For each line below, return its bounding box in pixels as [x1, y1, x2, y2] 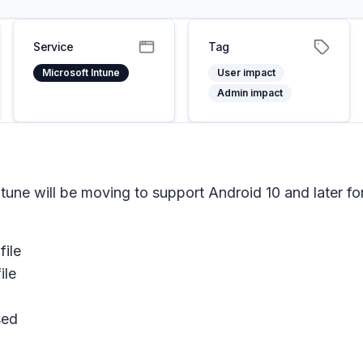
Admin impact [217, 87, 283, 99]
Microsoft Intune [42, 66, 120, 79]
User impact [217, 66, 275, 79]
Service [33, 40, 74, 53]
